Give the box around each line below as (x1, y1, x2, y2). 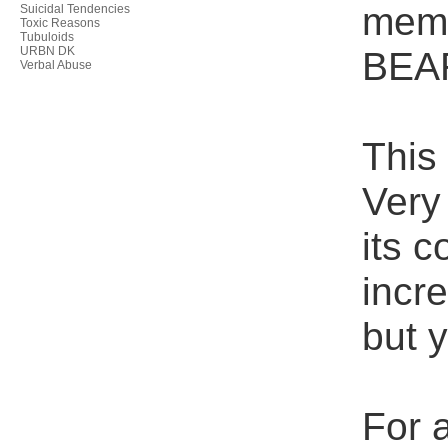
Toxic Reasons (20, 16, 100, 30)
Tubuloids (20, 30, 74, 44)
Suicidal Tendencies (20, 2, 130, 16)
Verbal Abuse (20, 58, 92, 72)
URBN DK (20, 44, 75, 58)
